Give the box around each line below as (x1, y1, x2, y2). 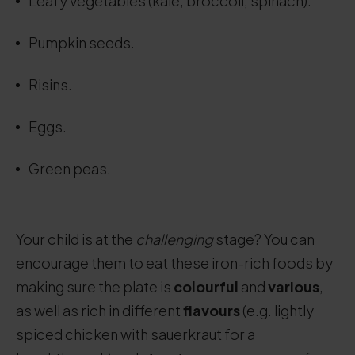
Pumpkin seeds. (29, 33, 135, 52)
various (268, 277, 319, 296)
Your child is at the (16, 230, 136, 248)
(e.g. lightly (240, 301, 314, 319)
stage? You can (213, 230, 315, 248)
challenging (136, 230, 213, 248)
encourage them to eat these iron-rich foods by (16, 254, 333, 272)
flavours (183, 301, 240, 319)
